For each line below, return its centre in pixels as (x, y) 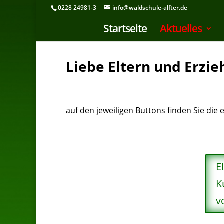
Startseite (125, 28)
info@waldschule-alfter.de (150, 8)
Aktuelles (181, 28)
